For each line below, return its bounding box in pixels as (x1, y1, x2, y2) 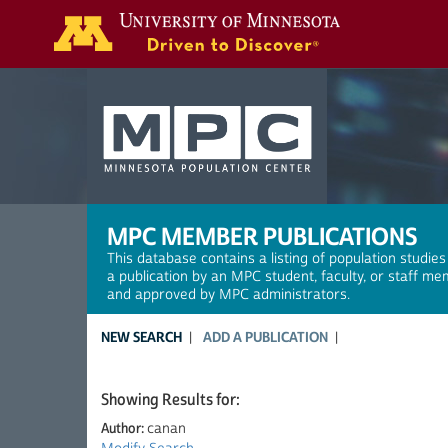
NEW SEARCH (101, 328, 182, 347)
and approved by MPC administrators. (107, 286, 350, 304)
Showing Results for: (101, 390, 240, 410)
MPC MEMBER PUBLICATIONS (107, 221, 417, 253)
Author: (101, 420, 147, 438)
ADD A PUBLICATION (203, 328, 328, 347)
